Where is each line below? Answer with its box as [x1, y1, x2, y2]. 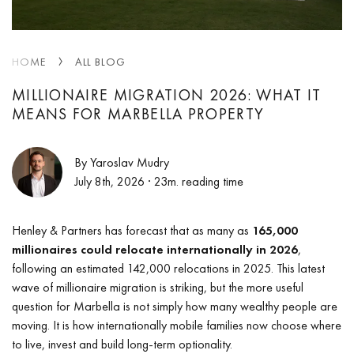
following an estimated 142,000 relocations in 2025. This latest [12, 259, 325, 277]
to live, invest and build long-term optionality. [12, 335, 232, 352]
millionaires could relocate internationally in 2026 [12, 240, 298, 258]
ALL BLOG [74, 54, 126, 69]
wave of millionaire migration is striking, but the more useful [12, 278, 303, 296]
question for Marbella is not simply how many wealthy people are [12, 297, 337, 314]
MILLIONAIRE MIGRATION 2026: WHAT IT [12, 84, 322, 105]
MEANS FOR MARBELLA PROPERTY [12, 103, 265, 124]
